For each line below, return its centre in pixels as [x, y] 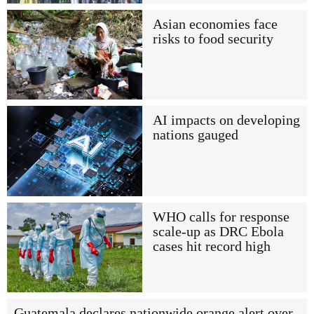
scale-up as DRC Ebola [218, 231]
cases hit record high [211, 246]
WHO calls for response [221, 217]
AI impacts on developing [226, 121]
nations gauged [195, 135]
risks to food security [213, 39]
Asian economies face [215, 24]
